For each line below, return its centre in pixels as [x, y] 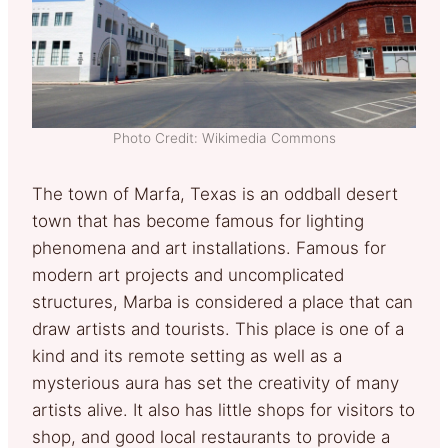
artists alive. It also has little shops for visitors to [223, 409]
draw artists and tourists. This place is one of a [218, 328]
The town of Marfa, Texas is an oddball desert [215, 193]
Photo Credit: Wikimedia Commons [224, 137]
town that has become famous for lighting [198, 220]
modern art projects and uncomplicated [188, 274]
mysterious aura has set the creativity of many [215, 382]
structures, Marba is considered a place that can [222, 301]
